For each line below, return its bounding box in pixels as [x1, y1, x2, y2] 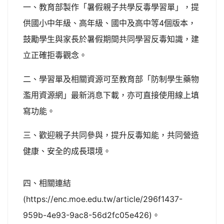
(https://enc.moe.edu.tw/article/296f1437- [23, 194, 182, 204]
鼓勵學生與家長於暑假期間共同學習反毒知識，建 [23, 34, 199, 44]
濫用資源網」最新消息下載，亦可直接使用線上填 [23, 90, 199, 100]
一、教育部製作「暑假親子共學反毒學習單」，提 [23, 2, 199, 12]
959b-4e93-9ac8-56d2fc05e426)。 [23, 210, 160, 220]
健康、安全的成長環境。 [23, 146, 111, 156]
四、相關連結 [23, 178, 71, 188]
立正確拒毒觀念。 [23, 50, 87, 60]
